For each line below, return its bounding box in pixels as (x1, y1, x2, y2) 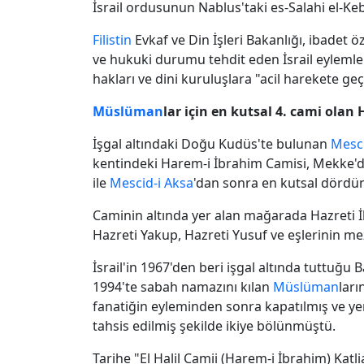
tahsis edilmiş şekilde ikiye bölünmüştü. (93, 316, 336, 335)
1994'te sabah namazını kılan (93, 277, 273, 296)
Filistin (93, 30, 132, 49)
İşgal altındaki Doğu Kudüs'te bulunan (93, 134, 331, 153)
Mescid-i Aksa (110, 173, 193, 192)
